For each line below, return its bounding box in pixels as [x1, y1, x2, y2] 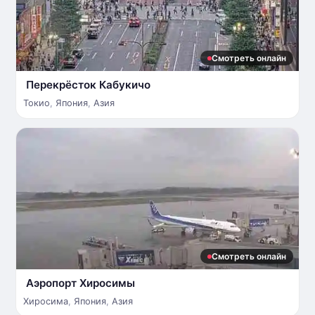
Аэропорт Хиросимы [26, 276, 135, 290]
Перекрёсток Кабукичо [26, 78, 150, 91]
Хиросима [23, 296, 68, 307]
